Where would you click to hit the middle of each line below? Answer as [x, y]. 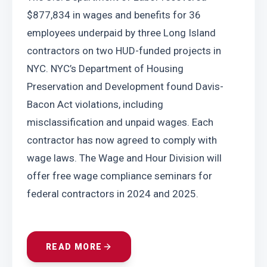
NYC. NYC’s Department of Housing [105, 69]
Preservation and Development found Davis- [125, 86]
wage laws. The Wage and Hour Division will [124, 158]
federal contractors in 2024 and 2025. [113, 194]
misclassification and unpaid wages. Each [120, 122]
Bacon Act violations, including [95, 104]
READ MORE [74, 247]
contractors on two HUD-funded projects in [124, 51]
